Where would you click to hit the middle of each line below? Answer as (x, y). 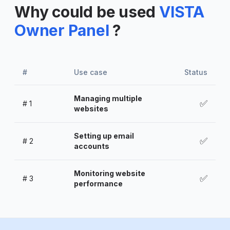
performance (98, 183)
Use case (91, 72)
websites (91, 108)
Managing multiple (108, 98)
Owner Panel (64, 30)
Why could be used (85, 12)
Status (196, 72)
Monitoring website (110, 173)
